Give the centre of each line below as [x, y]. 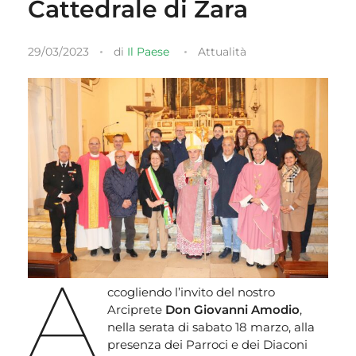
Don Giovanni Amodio [232, 310]
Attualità [222, 51]
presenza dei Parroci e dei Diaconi [207, 345]
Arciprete [136, 310]
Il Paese [148, 51]
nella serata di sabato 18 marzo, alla [211, 327]
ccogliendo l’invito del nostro [191, 292]
